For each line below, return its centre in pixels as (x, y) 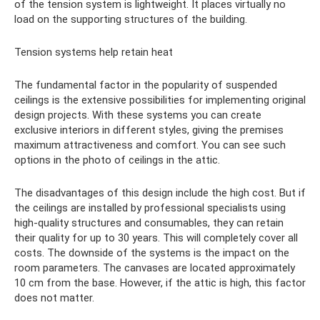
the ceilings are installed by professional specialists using (150, 208)
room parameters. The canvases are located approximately (155, 268)
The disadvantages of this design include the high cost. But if (160, 193)
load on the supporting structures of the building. (131, 20)
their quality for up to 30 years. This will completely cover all (156, 238)
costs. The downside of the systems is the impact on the (152, 253)
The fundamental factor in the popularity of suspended (146, 85)
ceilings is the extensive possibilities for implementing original (160, 100)
